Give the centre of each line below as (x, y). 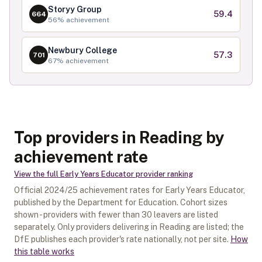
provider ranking (163, 174)
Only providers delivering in (108, 227)
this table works (44, 251)
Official (29, 190)
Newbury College (82, 50)
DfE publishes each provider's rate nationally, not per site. (121, 239)
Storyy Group (75, 9)
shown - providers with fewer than (78, 215)
